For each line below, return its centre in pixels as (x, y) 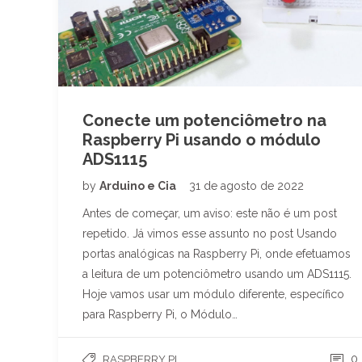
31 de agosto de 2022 (246, 185)
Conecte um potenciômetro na (204, 120)
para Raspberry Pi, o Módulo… (160, 314)
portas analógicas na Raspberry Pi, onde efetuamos (217, 253)
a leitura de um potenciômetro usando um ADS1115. (217, 274)
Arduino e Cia (139, 185)
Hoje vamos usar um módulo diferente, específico (213, 294)
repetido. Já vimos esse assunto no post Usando (210, 233)
